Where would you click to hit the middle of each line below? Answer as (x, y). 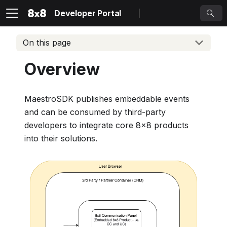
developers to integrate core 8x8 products (106, 125)
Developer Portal (88, 13)
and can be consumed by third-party (95, 112)
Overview (62, 69)
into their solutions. (61, 138)
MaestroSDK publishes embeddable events (107, 99)
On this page (47, 43)
